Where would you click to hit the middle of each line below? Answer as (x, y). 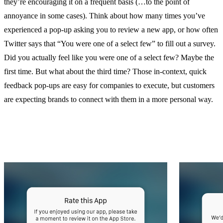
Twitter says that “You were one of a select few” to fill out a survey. (110, 43)
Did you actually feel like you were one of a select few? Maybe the (109, 57)
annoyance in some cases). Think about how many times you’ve (105, 15)
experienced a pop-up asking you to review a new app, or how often (111, 29)
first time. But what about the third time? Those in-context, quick (105, 71)
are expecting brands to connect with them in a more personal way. (109, 99)
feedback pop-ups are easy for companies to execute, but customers (109, 85)
